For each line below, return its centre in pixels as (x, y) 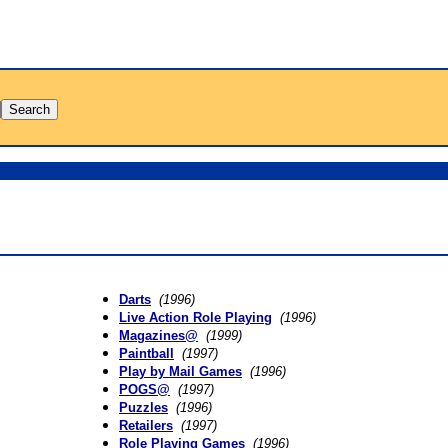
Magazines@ (158, 335)
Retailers (146, 425)
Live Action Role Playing (195, 317)
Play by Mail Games (180, 371)
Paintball (146, 353)
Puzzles (143, 407)
